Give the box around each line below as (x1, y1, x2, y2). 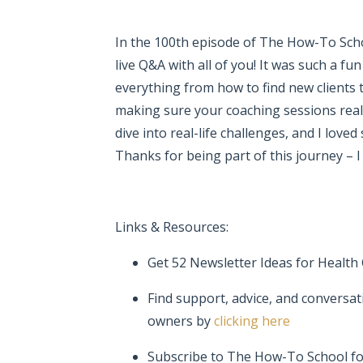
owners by (147, 311, 214, 330)
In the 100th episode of (115, 32, 259, 51)
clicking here (214, 311, 290, 330)
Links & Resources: (115, 217, 228, 236)
